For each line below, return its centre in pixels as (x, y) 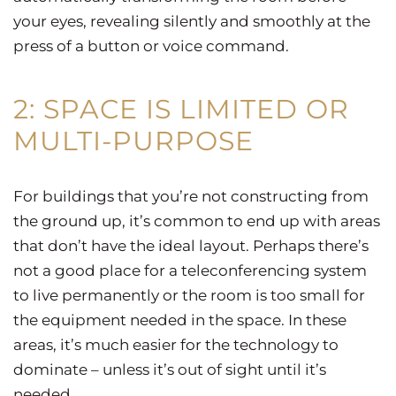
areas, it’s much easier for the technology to (176, 345)
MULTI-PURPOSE (133, 141)
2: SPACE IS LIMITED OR (181, 110)
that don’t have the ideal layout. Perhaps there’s (191, 246)
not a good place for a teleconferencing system (190, 271)
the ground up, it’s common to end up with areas (197, 221)
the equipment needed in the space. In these (180, 320)
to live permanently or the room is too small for (189, 296)
